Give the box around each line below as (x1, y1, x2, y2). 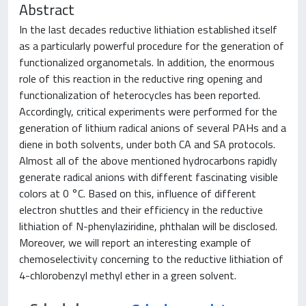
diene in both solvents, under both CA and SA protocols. (19, 136, 275, 152)
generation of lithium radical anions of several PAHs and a (19, 120, 286, 136)
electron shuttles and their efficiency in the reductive (19, 201, 263, 218)
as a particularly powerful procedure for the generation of (19, 38, 284, 54)
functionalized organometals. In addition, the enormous (19, 54, 275, 70)
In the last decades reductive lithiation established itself (19, 21, 277, 38)
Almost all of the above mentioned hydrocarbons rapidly (19, 152, 277, 169)
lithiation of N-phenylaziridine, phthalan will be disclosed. (19, 218, 277, 234)
